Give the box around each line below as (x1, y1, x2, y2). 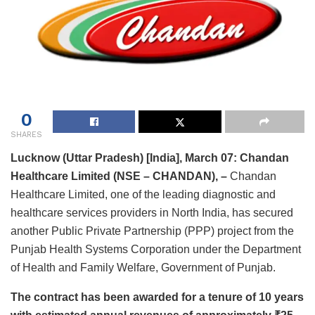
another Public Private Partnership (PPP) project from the (11, 224, 294, 237)
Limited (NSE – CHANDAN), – (71, 169, 227, 182)
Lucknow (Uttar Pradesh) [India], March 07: (11, 151, 240, 164)
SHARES (11, 129, 42, 139)
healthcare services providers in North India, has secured (11, 206, 293, 219)
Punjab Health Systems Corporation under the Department (11, 243, 301, 255)
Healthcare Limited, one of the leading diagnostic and (11, 188, 276, 200)
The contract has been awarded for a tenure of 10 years (11, 290, 304, 303)
